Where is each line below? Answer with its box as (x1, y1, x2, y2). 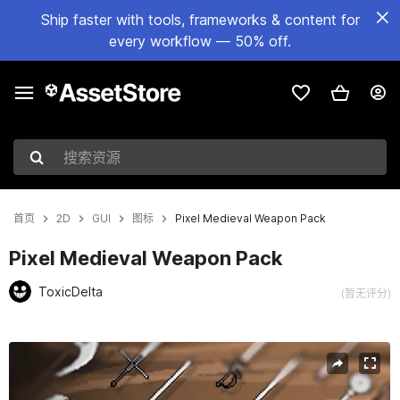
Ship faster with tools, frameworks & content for (40, 11, 360, 29)
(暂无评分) (341, 286, 391, 300)
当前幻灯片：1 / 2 (8, 343, 122, 361)
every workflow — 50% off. (109, 32, 291, 50)
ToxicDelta (38, 284, 103, 299)
